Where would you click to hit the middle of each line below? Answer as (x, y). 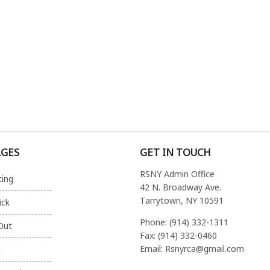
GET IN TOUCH (176, 152)
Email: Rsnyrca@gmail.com (192, 249)
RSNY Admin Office (177, 174)
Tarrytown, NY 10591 (182, 201)
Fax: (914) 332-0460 (179, 236)
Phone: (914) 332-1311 (184, 222)
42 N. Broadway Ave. (181, 187)
